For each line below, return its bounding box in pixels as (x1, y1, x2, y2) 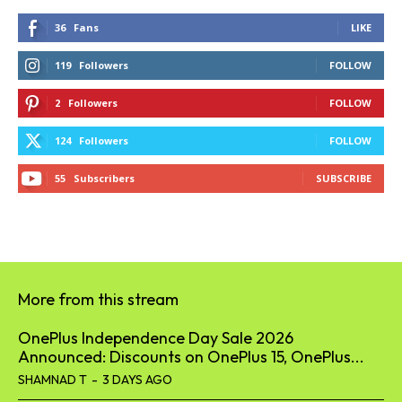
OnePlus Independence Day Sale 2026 (18, 327, 293, 348)
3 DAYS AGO (102, 371, 172, 388)
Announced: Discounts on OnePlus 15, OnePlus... (18, 345, 364, 367)
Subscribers (74, 170, 135, 185)
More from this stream (18, 288, 179, 310)
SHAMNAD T (18, 371, 87, 388)
